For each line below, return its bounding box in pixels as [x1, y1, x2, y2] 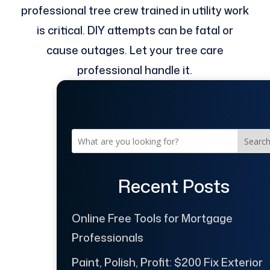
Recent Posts [118, 172, 230, 199]
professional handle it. [77, 62, 193, 78]
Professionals [71, 229, 143, 245]
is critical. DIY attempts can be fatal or [36, 22, 233, 39]
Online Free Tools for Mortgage [71, 210, 233, 226]
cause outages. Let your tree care [46, 42, 224, 58]
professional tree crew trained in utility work [20, 2, 249, 19]
